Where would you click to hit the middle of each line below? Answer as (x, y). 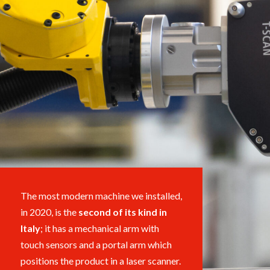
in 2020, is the (49, 212)
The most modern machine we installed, (101, 196)
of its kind (135, 212)
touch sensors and (58, 245)
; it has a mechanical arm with (99, 228)
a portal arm (121, 245)
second (95, 212)
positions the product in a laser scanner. (100, 261)
